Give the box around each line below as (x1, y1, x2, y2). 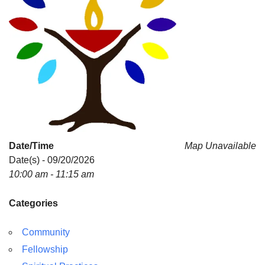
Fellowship (22, 244, 68, 254)
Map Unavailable (185, 140, 256, 151)
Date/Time (9, 140, 54, 151)
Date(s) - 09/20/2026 (9, 154, 95, 165)
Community (22, 227, 70, 237)
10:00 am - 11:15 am (9, 169, 94, 179)
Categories (9, 198, 58, 208)
